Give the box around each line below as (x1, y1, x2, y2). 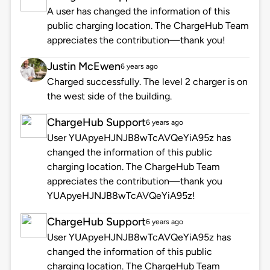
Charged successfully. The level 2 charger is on (46, 76, 248, 88)
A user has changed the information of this (46, 5, 230, 17)
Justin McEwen (46, 60, 121, 74)
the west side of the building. (46, 90, 172, 102)
